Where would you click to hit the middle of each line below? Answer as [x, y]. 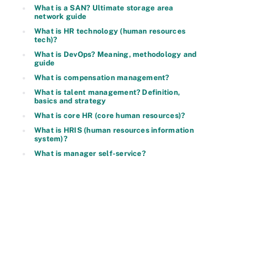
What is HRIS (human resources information [114, 130]
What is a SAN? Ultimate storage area [104, 8]
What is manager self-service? [90, 154]
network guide [61, 17]
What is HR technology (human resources [110, 31]
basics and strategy [70, 101]
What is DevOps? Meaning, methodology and [116, 54]
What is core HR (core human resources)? [110, 116]
